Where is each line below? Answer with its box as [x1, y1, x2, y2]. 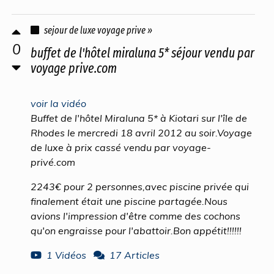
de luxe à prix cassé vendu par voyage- [31, 141, 211, 154]
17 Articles [109, 249, 160, 261]
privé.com [31, 156, 75, 168]
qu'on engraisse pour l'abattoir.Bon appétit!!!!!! [31, 224, 242, 237]
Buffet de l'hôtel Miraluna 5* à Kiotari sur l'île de [31, 112, 247, 124]
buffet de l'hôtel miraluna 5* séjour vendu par [31, 45, 254, 61]
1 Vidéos [46, 249, 86, 261]
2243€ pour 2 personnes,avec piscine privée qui [31, 180, 249, 193]
